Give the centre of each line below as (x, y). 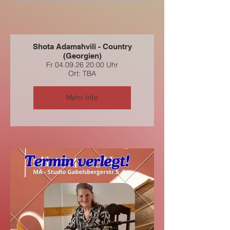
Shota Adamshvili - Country (82, 46)
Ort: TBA (82, 73)
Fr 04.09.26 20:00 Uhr (82, 65)
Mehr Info (82, 98)
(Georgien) (82, 56)
